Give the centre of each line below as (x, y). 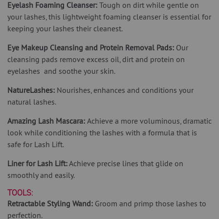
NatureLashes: (31, 90)
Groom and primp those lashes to (151, 204)
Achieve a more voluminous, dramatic (149, 121)
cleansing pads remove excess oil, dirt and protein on (96, 59)
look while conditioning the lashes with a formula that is (102, 133)
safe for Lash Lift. (36, 144)
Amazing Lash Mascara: (46, 121)
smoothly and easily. (42, 175)
